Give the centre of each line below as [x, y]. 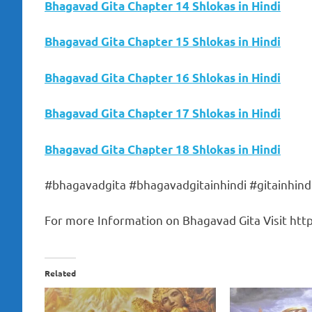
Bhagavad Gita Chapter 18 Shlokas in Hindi [163, 149]
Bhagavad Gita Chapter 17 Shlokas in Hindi [163, 114]
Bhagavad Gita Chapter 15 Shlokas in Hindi [163, 42]
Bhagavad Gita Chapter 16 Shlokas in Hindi [163, 77]
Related [60, 273]
